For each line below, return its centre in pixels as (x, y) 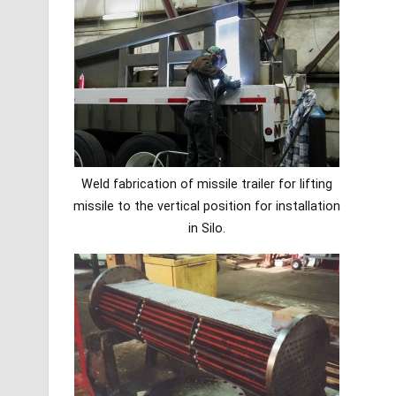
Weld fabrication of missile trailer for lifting (206, 184)
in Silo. (206, 228)
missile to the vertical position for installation (206, 206)
